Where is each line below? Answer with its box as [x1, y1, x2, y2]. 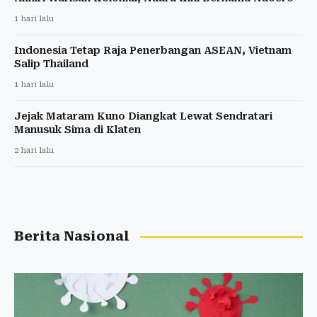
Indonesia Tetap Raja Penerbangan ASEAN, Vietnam [14, 45, 292, 57]
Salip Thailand [14, 58, 88, 70]
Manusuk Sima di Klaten [14, 124, 141, 136]
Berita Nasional [14, 229, 129, 245]
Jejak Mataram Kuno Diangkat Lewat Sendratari [14, 110, 272, 122]
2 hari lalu [14, 146, 54, 156]
